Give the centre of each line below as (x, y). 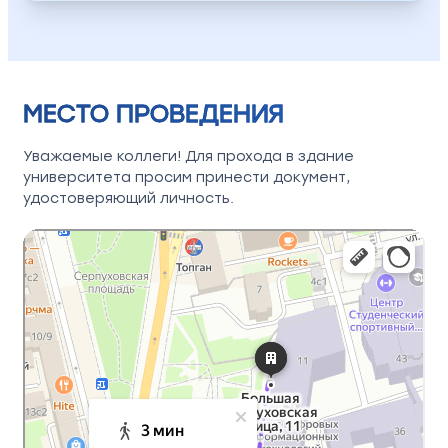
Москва (48, 235)
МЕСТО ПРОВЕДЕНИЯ (153, 114)
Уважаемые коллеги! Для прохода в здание (188, 157)
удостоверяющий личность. (128, 199)
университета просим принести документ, (186, 178)
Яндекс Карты (70, 249)
